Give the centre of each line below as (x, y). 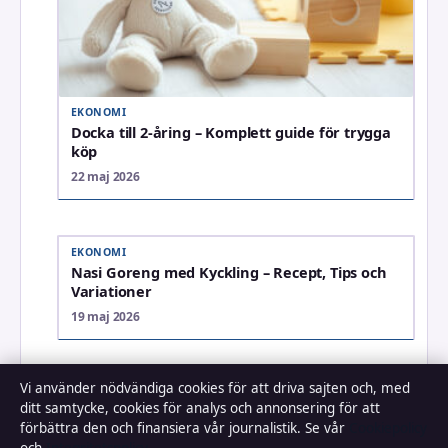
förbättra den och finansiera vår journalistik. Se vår (184, 428)
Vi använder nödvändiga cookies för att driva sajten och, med (215, 388)
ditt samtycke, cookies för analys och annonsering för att (200, 408)
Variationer (111, 290)
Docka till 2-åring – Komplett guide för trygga (230, 132)
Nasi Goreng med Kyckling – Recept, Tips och (228, 271)
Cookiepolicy (388, 428)
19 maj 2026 (105, 316)
